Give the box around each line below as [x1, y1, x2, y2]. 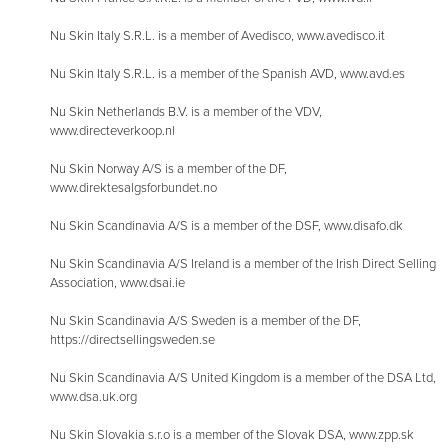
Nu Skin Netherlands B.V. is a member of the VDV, [50, 104, 322, 121]
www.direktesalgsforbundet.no [50, 180, 217, 197]
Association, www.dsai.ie [50, 275, 185, 292]
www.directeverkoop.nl [50, 123, 175, 140]
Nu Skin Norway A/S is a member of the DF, [50, 161, 287, 178]
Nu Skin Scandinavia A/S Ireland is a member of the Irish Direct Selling [50, 256, 436, 273]
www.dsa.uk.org [50, 389, 137, 406]
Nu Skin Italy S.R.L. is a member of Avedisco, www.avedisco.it [50, 28, 385, 45]
